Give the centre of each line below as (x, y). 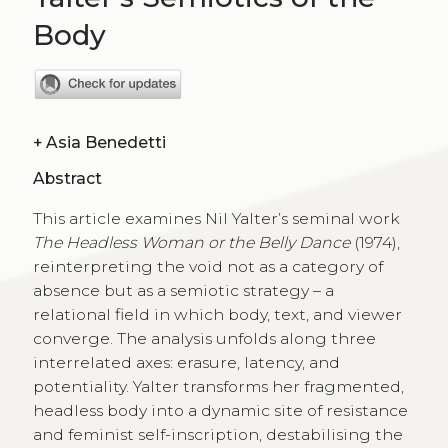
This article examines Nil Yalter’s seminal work (216, 219)
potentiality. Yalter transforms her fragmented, (218, 387)
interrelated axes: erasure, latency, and (186, 363)
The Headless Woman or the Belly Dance (191, 243)
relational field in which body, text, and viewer (217, 315)
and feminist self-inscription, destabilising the (217, 435)
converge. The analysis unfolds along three (204, 339)
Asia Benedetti (105, 142)
